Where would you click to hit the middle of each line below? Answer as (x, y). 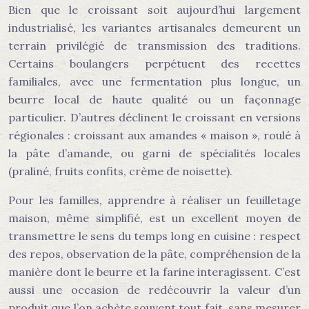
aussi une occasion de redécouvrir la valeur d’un (154, 290)
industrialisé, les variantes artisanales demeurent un (154, 28)
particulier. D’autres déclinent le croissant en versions (154, 117)
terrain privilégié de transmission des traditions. (154, 46)
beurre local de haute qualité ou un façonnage (154, 99)
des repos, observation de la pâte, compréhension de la (154, 254)
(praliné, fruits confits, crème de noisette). (120, 171)
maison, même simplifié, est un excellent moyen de (154, 218)
